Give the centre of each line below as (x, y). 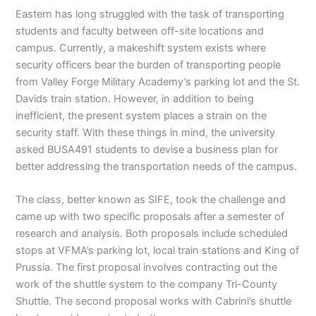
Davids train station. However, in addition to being (135, 98)
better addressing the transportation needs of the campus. (157, 166)
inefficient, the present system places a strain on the (141, 115)
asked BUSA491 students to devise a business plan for (147, 149)
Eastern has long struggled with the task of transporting (150, 14)
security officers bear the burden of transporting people (148, 65)
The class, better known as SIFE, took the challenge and (151, 200)
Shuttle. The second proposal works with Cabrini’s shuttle (154, 302)
